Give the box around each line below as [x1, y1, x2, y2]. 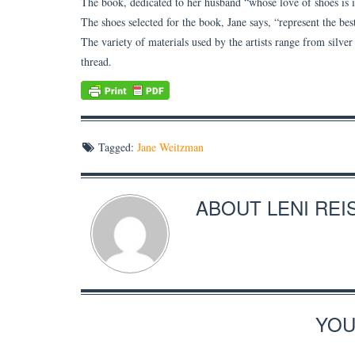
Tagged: [98, 139, 134, 155]
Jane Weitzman [137, 139, 204, 155]
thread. [81, 53, 112, 69]
